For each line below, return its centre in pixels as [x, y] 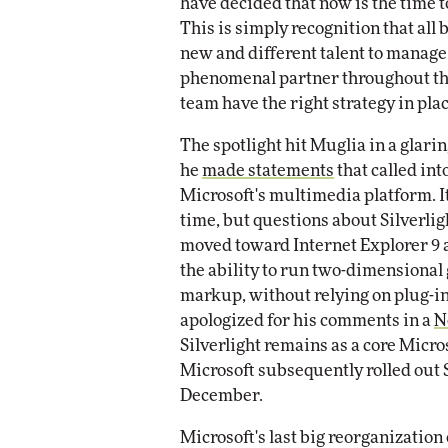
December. [221, 395]
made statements [268, 170]
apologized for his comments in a [307, 320]
